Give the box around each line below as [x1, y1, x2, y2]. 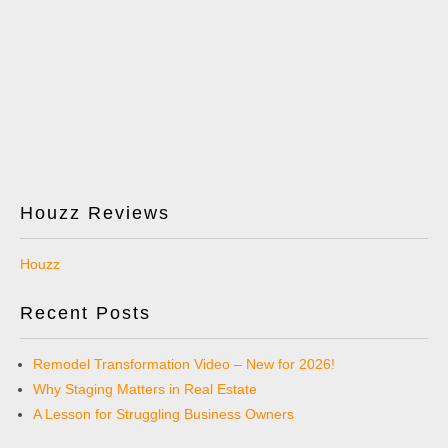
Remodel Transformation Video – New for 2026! [33, 356, 335, 373]
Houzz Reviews [20, 203, 170, 224]
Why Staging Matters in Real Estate [33, 381, 257, 398]
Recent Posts [20, 303, 151, 324]
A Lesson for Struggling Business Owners [33, 406, 294, 423]
